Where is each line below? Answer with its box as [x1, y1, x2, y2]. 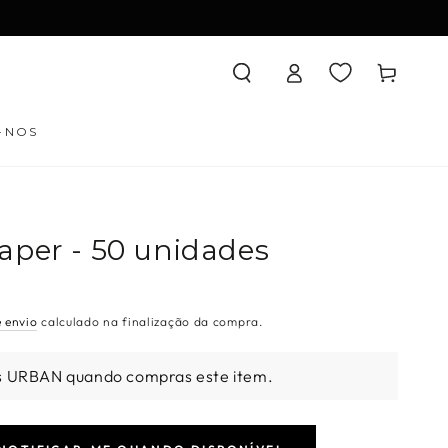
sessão [267, 76, 319, 96]
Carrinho [351, 62, 421, 82]
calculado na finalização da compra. [37, 313, 263, 329]
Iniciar [267, 48, 315, 68]
